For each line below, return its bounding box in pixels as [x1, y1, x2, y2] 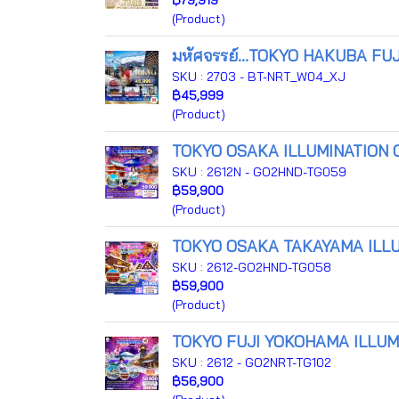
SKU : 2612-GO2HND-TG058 [172, 259, 331, 275]
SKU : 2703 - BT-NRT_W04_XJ [172, 69, 346, 85]
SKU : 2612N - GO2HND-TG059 [172, 164, 346, 180]
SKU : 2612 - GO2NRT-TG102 [172, 354, 331, 370]
